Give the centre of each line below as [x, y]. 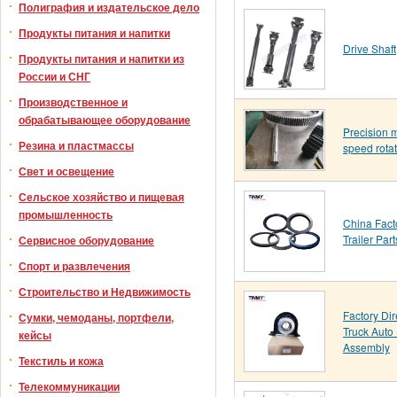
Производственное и [73, 102]
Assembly [366, 347]
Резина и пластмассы [76, 145]
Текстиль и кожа [61, 361]
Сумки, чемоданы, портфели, [96, 317]
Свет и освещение [66, 171]
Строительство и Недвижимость [105, 292]
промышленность [66, 214]
